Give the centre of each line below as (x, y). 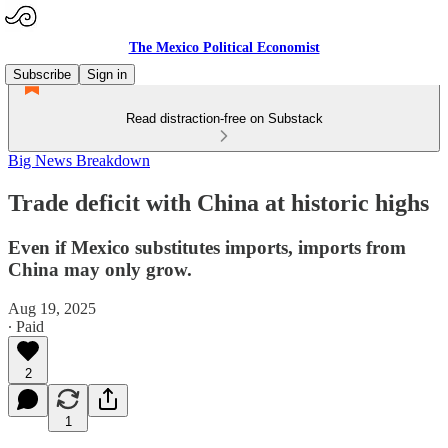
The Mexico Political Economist (224, 47)
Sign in (107, 74)
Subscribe (42, 74)
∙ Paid (26, 326)
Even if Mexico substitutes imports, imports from (207, 247)
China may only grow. (100, 269)
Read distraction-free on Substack (224, 118)
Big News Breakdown (79, 160)
